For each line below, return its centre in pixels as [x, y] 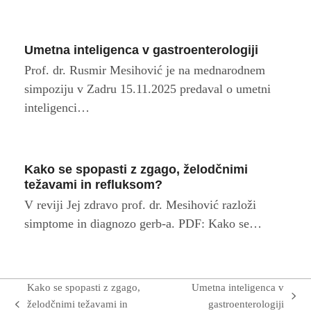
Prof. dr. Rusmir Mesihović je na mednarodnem [144, 70]
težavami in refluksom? [93, 185]
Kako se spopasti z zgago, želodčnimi [136, 170]
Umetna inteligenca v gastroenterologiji [141, 50]
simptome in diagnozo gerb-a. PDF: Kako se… [143, 224]
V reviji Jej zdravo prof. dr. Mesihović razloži [140, 205]
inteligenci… [57, 108]
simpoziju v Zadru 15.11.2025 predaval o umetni [147, 89]
